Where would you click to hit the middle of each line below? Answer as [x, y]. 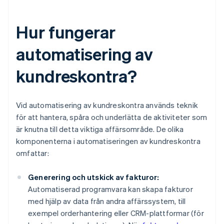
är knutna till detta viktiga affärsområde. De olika [100, 129]
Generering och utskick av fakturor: [93, 177]
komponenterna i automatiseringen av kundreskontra [108, 141]
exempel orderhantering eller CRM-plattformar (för [116, 213]
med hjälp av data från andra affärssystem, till [107, 201]
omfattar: [32, 153]
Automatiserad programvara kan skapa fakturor [110, 189]
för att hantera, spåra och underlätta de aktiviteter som [112, 117]
